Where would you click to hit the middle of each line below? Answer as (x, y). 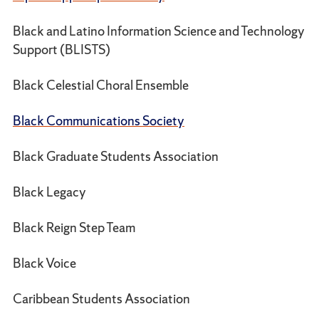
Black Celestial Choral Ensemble (100, 85)
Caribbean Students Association (101, 299)
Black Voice (44, 263)
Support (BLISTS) (61, 50)
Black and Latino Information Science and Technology (158, 31)
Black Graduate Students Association (115, 157)
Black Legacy (49, 192)
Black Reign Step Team (74, 228)
